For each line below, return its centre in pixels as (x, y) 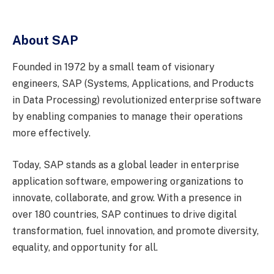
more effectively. (51, 133)
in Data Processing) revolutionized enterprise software (137, 100)
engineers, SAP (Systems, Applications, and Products (133, 84)
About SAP (45, 41)
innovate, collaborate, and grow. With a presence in (127, 198)
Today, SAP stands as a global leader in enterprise (126, 165)
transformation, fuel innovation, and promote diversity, (135, 231)
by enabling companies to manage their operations (128, 117)
